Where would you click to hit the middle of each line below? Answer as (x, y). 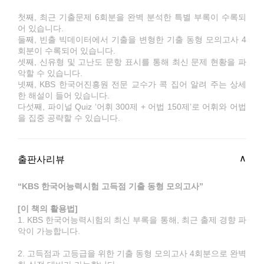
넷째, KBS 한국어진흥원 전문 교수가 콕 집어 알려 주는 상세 (132, 84)
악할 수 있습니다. (50, 73)
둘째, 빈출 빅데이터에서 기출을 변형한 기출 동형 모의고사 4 (132, 39)
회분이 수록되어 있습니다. (67, 51)
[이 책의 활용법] (48, 209)
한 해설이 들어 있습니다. (64, 95)
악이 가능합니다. (49, 231)
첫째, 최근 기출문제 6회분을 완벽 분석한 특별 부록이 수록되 (132, 17)
